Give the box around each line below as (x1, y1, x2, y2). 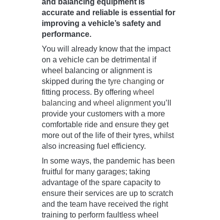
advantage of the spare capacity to (42, 178, 161, 187)
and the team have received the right (42, 200, 168, 209)
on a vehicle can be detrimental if (42, 55, 156, 64)
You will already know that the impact (42, 45, 170, 54)
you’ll (151, 99, 171, 108)
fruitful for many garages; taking (42, 167, 150, 176)
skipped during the (42, 77, 108, 86)
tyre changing (108, 77, 155, 86)
